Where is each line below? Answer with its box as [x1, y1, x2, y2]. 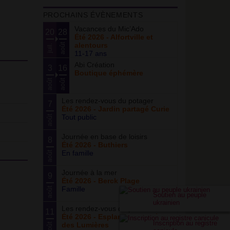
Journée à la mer [61, 168, 117, 177]
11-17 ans [74, 49, 107, 57]
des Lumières [61, 221, 109, 229]
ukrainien [153, 199, 180, 206]
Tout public [61, 113, 97, 121]
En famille [61, 149, 93, 157]
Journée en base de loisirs [61, 132, 147, 141]
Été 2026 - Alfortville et [74, 33, 153, 41]
